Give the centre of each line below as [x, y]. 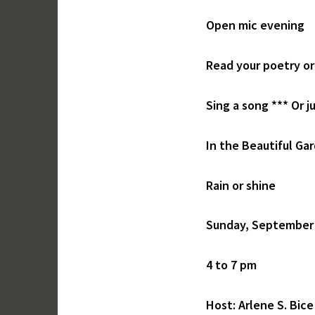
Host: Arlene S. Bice [260, 305]
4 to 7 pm [231, 265]
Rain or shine [241, 185]
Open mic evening [255, 25]
